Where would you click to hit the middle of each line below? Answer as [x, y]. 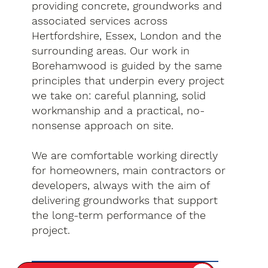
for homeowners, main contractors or [129, 170]
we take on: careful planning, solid [119, 95]
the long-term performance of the [119, 215]
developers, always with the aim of [121, 185]
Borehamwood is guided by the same [127, 65]
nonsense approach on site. [103, 125]
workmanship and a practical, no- [118, 110]
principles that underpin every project [128, 80]
